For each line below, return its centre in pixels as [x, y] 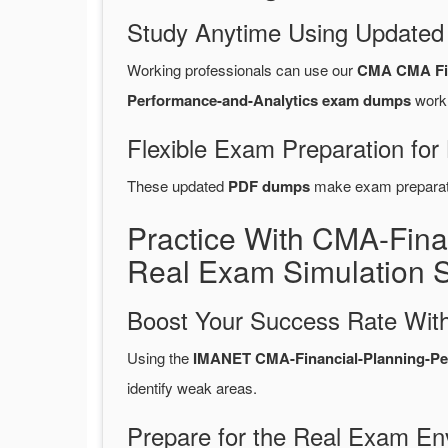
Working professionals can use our [242, 70]
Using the [160, 358]
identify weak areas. [192, 388]
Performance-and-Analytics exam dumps [269, 100]
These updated [177, 186]
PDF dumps [269, 186]
